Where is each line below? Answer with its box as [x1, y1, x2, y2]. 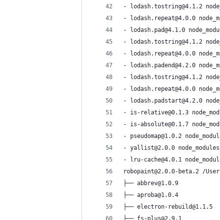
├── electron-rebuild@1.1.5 [123, 203, 213, 210]
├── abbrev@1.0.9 [123, 180, 178, 187]
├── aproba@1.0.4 [123, 192, 178, 198]
